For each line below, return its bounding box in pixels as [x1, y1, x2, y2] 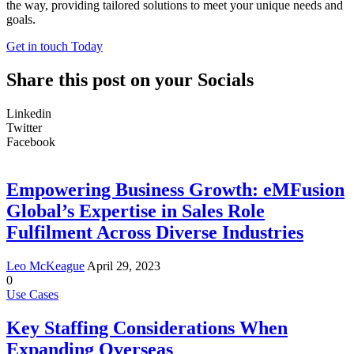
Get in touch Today [6, 40, 103, 54]
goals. [6, 13, 36, 27]
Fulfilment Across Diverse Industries [6, 221, 303, 243]
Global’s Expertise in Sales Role [6, 200, 265, 221]
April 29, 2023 [87, 258, 160, 273]
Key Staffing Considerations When [6, 317, 288, 338]
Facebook [6, 134, 55, 149]
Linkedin [6, 106, 51, 120]
